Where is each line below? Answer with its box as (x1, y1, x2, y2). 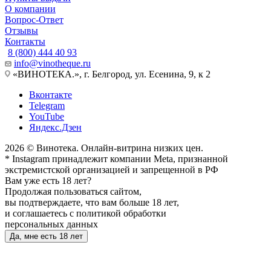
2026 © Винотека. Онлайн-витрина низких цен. (5, 143, 203, 154)
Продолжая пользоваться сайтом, (5, 186, 142, 197)
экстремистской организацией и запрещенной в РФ (5, 165, 218, 175)
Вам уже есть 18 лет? (5, 175, 91, 186)
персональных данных (5, 219, 98, 230)
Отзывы (5, 25, 38, 36)
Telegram (29, 100, 65, 111)
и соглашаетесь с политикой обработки (5, 208, 166, 219)
